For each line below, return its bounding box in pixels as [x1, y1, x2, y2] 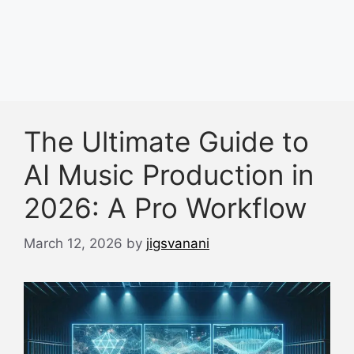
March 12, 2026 [24, 235, 122, 251]
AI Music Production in [24, 158, 314, 191]
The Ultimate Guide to [24, 125, 309, 158]
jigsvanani [146, 235, 209, 251]
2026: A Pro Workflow [24, 191, 307, 224]
